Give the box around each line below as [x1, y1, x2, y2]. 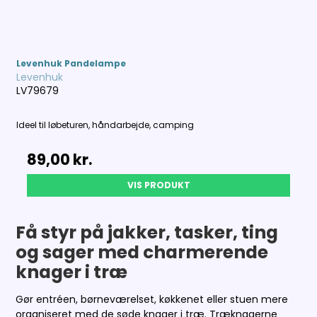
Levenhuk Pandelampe [16, 57, 127, 69]
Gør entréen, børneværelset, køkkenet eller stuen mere [16, 292, 289, 306]
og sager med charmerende [16, 239, 269, 265]
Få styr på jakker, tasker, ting [16, 219, 279, 245]
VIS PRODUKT [127, 178, 190, 191]
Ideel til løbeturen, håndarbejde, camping [16, 118, 195, 131]
